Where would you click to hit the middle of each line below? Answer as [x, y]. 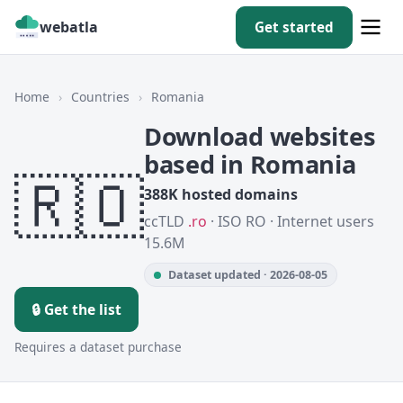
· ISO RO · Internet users [291, 221]
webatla [69, 27]
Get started [294, 27]
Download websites [260, 136]
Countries [100, 97]
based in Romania [250, 164]
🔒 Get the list [76, 309]
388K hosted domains [221, 194]
